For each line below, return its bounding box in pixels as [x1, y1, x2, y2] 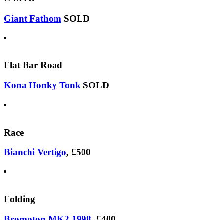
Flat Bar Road [4, 60, 62, 71]
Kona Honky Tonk [4, 80, 81, 91]
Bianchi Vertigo [4, 147, 66, 158]
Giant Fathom [4, 13, 61, 24]
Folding [4, 193, 35, 204]
